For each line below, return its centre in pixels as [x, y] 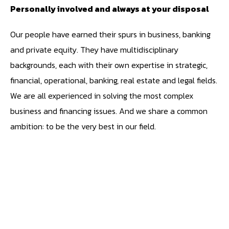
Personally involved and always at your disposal [110, 9]
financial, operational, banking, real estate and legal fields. [114, 80]
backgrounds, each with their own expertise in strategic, [109, 65]
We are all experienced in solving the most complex [102, 96]
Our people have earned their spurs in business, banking [110, 34]
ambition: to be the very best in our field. [83, 126]
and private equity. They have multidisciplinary [94, 50]
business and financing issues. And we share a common [109, 111]
